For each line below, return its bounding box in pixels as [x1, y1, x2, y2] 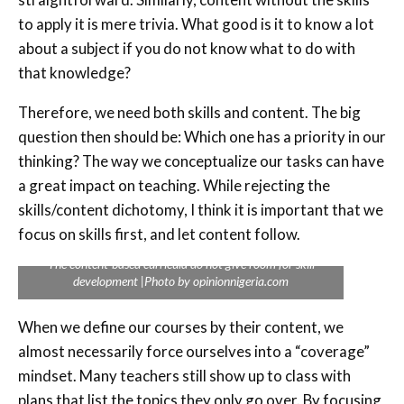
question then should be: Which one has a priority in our [18, 126, 386, 146]
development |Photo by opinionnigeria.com [73, 272, 289, 289]
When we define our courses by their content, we [18, 317, 344, 336]
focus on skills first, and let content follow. [18, 224, 300, 243]
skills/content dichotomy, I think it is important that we [18, 199, 383, 219]
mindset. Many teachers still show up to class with [18, 365, 351, 385]
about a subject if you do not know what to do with [18, 38, 355, 58]
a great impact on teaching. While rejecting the [18, 175, 330, 195]
